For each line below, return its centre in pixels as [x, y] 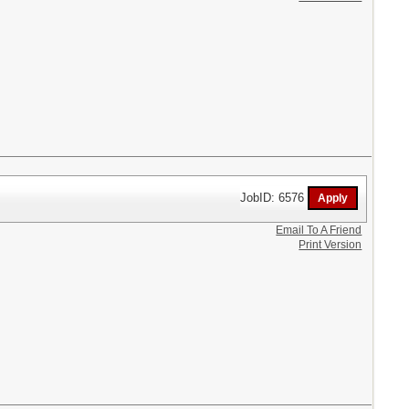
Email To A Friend [319, 230]
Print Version [330, 244]
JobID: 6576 [274, 197]
